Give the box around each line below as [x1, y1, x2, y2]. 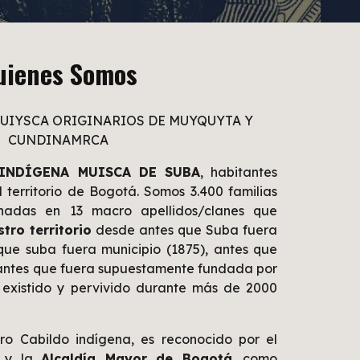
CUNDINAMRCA [7, 132, 108, 148]
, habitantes [200, 164, 278, 180]
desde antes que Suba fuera [91, 222, 278, 238]
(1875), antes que [166, 241, 278, 257]
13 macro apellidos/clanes [69, 202, 245, 219]
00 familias [207, 183, 278, 199]
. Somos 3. [137, 183, 199, 199]
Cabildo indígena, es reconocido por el [19, 331, 278, 347]
